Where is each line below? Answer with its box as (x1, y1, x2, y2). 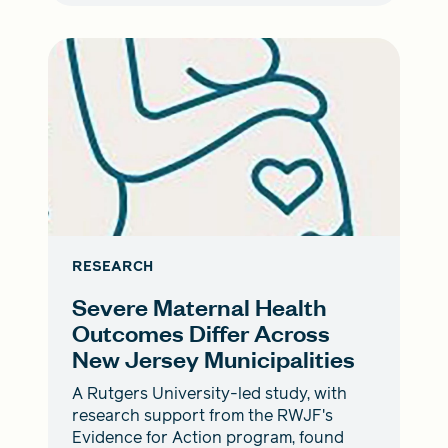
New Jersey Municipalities (72, 343, 355, 375)
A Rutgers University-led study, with (72, 382, 347, 406)
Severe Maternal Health (72, 291, 327, 323)
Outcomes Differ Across (72, 317, 330, 349)
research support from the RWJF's (72, 404, 333, 428)
